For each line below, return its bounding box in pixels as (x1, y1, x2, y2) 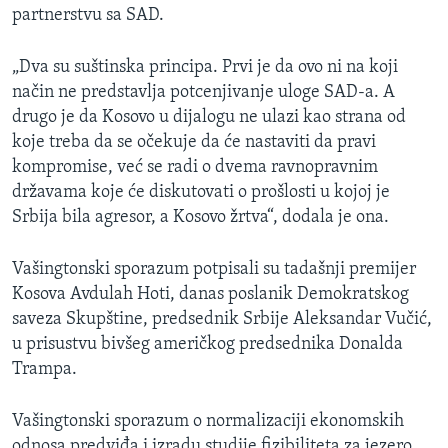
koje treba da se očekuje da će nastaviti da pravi (12, 133, 376, 153)
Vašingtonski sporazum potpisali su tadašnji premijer (12, 260, 416, 280)
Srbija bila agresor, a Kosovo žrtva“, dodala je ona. (12, 208, 389, 228)
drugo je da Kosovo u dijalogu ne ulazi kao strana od (12, 108, 406, 128)
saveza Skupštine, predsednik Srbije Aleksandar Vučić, (12, 310, 432, 330)
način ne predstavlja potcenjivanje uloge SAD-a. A (12, 83, 395, 103)
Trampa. (12, 360, 77, 380)
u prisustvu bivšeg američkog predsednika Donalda (12, 335, 403, 355)
